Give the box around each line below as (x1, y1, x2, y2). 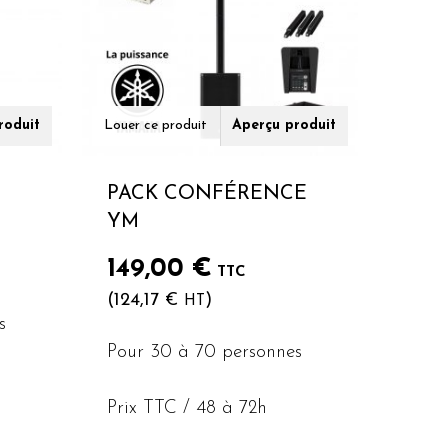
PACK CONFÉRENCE (107, 183, 307, 204)
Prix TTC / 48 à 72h (107, 399, 267, 419)
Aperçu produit (232, 117, 337, 133)
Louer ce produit (104, 117, 208, 133)
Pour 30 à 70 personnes (107, 342, 302, 362)
